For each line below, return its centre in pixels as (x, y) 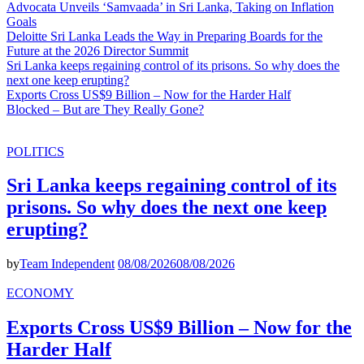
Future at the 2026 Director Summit (97, 50)
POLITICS (35, 151)
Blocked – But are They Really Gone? (105, 109)
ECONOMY (40, 293)
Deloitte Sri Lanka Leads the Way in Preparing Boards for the (165, 36)
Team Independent (67, 264)
